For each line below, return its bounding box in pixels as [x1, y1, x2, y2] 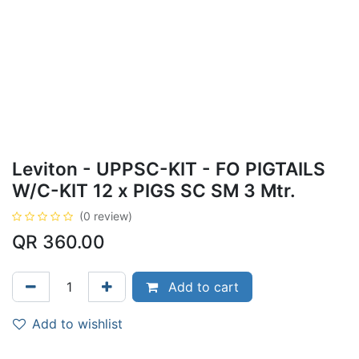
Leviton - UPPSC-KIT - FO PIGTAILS [12, 158, 325, 179]
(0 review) [79, 209, 132, 223]
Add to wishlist [32, 316, 123, 332]
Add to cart [164, 279, 239, 295]
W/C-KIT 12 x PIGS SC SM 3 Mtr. [12, 179, 296, 201]
